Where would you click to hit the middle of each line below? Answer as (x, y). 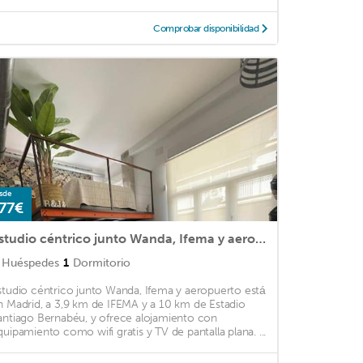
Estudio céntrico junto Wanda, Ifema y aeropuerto (260, 239)
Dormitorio (101, 263)
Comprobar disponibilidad (206, 29)
